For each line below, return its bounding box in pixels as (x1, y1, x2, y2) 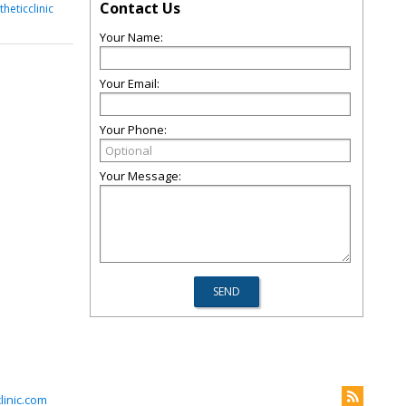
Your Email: (100, 75, 159, 92)
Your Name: (100, 29, 163, 45)
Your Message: (100, 168, 181, 184)
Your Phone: (100, 121, 167, 138)
